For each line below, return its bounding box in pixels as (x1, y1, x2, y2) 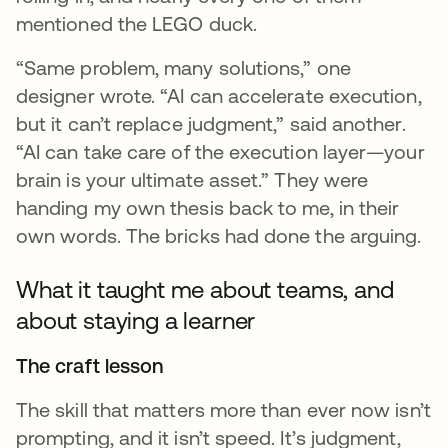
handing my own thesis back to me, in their (16, 196, 400, 220)
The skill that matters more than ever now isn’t (16, 398, 431, 422)
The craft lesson (16, 354, 169, 378)
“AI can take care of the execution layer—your (16, 140, 425, 164)
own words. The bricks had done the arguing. (16, 224, 422, 248)
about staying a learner (16, 307, 256, 335)
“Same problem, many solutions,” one (16, 56, 351, 80)
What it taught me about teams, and (16, 276, 394, 304)
